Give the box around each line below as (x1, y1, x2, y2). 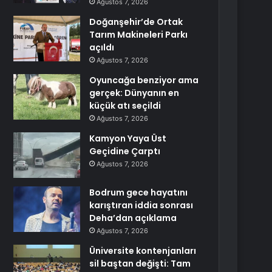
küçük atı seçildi (89, 100, 161, 112)
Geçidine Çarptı (89, 145, 161, 157)
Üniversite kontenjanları (89, 245, 197, 257)
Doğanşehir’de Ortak (89, 16, 183, 28)
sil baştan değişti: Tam (89, 257, 191, 270)
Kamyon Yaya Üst (89, 132, 167, 144)
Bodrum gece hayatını (89, 186, 188, 199)
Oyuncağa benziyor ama (89, 74, 199, 86)
